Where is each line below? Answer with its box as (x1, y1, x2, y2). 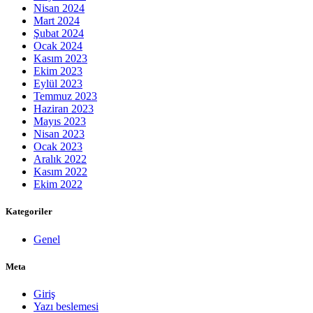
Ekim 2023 (34, 65, 82, 78)
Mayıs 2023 (34, 115, 86, 128)
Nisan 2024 (34, 2, 85, 15)
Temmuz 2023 (34, 90, 97, 103)
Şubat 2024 (34, 27, 84, 40)
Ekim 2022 (34, 178, 82, 191)
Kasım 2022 (34, 166, 87, 178)
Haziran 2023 (34, 103, 94, 115)
